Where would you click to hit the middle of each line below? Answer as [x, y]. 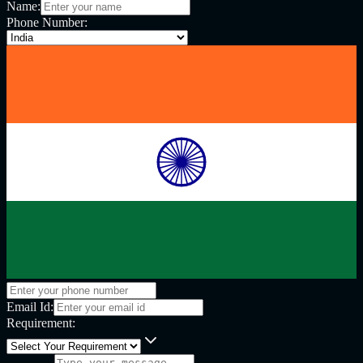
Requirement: [41, 322]
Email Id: [30, 306]
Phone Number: [47, 22]
